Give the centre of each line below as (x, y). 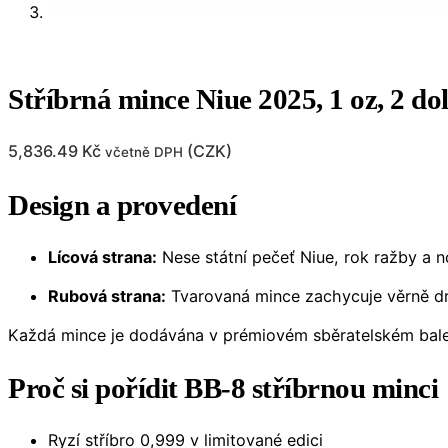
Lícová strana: (102, 257)
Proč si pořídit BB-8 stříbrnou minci (223, 388)
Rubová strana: (107, 296)
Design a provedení (122, 205)
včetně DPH (144, 152)
